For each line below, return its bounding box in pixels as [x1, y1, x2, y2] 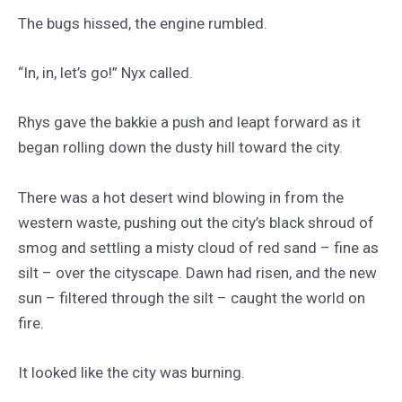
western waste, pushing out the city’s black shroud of [18, 213, 374, 232]
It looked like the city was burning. [18, 363, 245, 381]
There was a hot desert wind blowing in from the [18, 188, 344, 206]
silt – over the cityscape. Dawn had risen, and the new [18, 263, 377, 282]
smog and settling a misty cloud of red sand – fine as [18, 238, 379, 257]
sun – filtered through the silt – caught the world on [18, 288, 365, 307]
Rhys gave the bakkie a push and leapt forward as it [18, 113, 361, 132]
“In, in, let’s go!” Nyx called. [18, 64, 193, 83]
